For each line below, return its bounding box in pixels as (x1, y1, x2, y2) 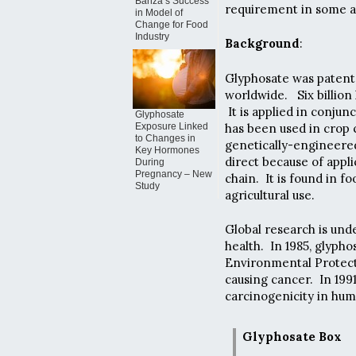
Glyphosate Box (242, 329, 342, 345)
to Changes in (135, 133, 195, 144)
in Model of (135, 7, 183, 18)
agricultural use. (225, 187, 315, 203)
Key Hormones (135, 145, 199, 156)
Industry (135, 31, 169, 42)
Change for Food (135, 19, 208, 30)
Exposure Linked (135, 121, 208, 132)
